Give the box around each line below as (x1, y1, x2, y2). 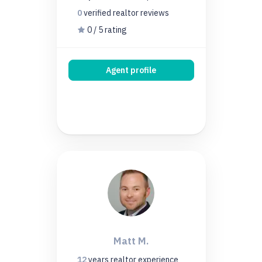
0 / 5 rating (85, 24, 127, 35)
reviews (140, 7, 169, 18)
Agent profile (106, 64, 156, 75)
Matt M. (113, 234, 149, 247)
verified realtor (83, 7, 140, 18)
